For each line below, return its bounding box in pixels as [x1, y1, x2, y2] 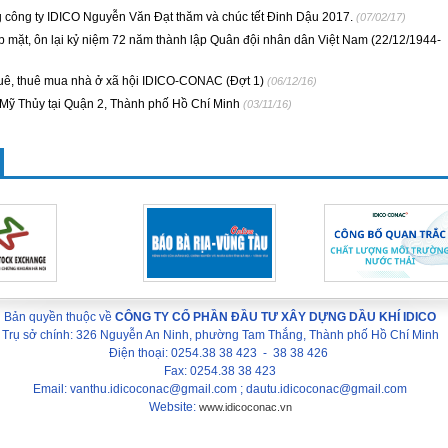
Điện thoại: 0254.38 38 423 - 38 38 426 [109, 346, 331, 360]
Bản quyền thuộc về [4, 310, 115, 324]
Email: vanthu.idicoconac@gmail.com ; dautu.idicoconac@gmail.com [33, 382, 407, 396]
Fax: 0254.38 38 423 [164, 364, 276, 378]
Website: [148, 400, 199, 414]
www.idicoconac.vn [198, 401, 292, 413]
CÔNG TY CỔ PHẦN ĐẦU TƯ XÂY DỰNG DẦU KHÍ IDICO [115, 310, 436, 324]
